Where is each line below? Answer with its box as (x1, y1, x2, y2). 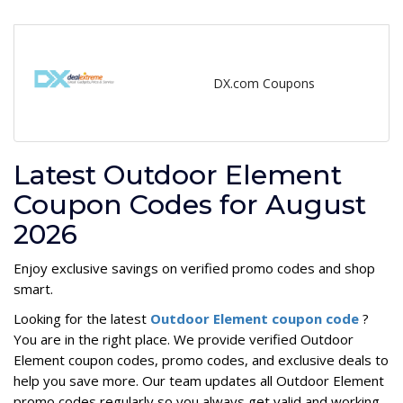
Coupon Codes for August (13, 187, 366, 221)
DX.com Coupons (212, 75, 315, 93)
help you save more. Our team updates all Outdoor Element (13, 371, 384, 390)
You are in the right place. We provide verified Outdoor (13, 329, 354, 348)
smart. (13, 279, 53, 298)
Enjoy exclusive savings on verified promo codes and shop (13, 258, 375, 277)
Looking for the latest (13, 309, 150, 327)
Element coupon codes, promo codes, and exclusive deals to (13, 350, 389, 369)
